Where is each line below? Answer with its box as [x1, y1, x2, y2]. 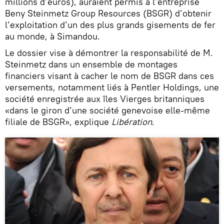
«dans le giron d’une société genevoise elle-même [5, 104, 210, 116]
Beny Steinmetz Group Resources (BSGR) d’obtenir [5, 7, 211, 19]
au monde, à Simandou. [5, 30, 100, 42]
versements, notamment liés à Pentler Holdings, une [5, 81, 219, 93]
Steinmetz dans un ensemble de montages [5, 58, 177, 70]
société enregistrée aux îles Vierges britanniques [5, 92, 204, 104]
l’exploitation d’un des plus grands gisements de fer [5, 18, 215, 30]
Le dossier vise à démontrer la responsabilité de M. [5, 46, 213, 58]
